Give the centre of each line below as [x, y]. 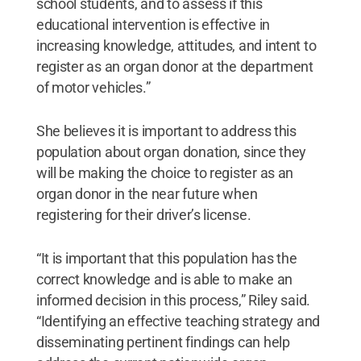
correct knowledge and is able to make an [164, 279]
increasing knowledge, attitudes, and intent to [176, 45]
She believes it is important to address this [166, 131]
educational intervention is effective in [153, 24]
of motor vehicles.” [93, 87]
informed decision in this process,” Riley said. [173, 300]
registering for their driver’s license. [143, 214]
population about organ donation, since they [171, 151]
